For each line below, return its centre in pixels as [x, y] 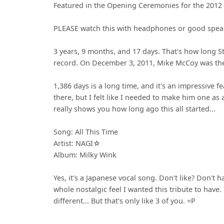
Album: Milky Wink [85, 155]
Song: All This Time [86, 132]
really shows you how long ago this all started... [134, 109]
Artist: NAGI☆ [77, 143]
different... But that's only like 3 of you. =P [124, 201]
